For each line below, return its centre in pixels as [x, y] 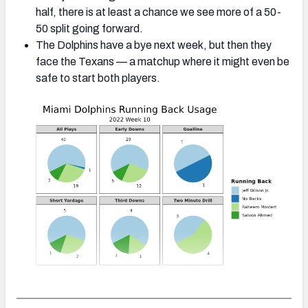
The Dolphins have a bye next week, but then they [154, 45]
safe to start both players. [98, 78]
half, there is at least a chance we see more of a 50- [158, 12]
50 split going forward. [89, 29]
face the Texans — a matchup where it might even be [163, 62]
